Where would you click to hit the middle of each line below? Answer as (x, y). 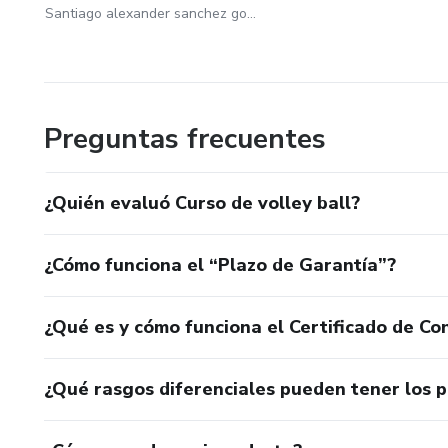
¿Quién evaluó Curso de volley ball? (202, 202)
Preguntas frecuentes (185, 138)
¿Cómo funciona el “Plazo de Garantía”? (220, 264)
